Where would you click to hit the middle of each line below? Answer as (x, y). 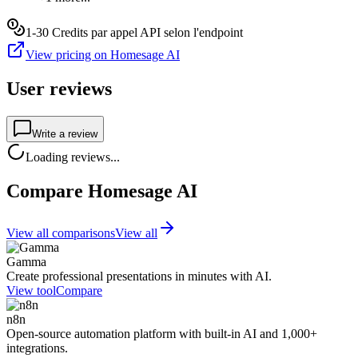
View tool (31, 290)
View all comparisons (61, 233)
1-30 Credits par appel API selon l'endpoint (134, 33)
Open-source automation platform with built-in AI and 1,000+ (162, 333)
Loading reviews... (73, 157)
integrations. (37, 348)
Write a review (65, 134)
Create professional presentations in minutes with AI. (139, 276)
